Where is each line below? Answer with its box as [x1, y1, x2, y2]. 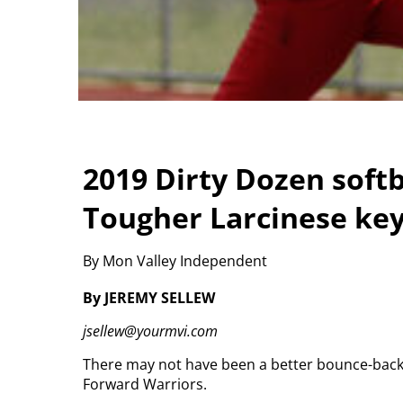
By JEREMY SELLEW [83, 288, 215, 309]
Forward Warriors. [83, 374, 207, 395]
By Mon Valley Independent [83, 250, 267, 271]
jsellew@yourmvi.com [83, 321, 218, 342]
